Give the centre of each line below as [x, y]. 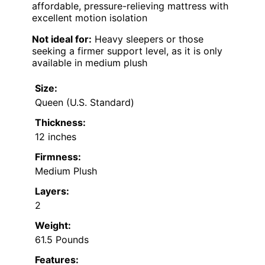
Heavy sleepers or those [148, 39]
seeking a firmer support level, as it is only [127, 51]
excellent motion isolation [90, 17]
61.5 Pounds [62, 239]
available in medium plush [90, 62]
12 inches [56, 136]
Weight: [53, 225]
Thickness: [60, 122]
